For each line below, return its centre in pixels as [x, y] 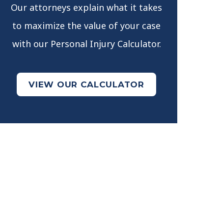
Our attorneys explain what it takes [86, 7]
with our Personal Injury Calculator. [86, 43]
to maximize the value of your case [86, 25]
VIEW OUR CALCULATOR [86, 84]
